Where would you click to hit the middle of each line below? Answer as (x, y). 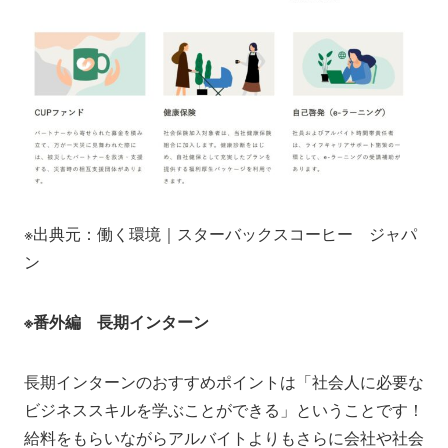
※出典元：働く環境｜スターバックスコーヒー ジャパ (220, 233)
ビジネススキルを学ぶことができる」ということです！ (224, 409)
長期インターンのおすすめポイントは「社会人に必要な (224, 381)
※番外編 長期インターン (116, 321)
